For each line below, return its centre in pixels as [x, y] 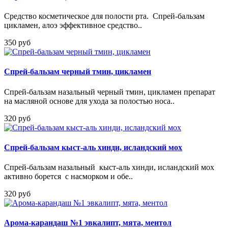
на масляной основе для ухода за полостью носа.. [89, 101]
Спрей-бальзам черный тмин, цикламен [78, 72]
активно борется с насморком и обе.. [68, 177]
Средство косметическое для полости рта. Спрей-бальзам [104, 16]
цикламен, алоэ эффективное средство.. [73, 25]
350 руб [17, 43]
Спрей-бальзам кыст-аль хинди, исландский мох [93, 147]
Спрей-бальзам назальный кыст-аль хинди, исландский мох [109, 167]
